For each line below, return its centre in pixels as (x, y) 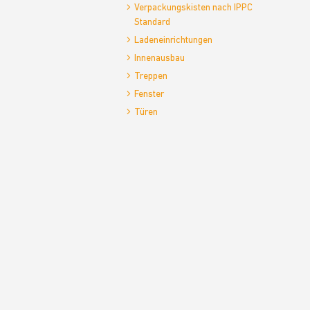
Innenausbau (159, 58)
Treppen (151, 76)
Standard (152, 22)
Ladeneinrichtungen (173, 40)
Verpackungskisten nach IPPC (193, 8)
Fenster (149, 94)
